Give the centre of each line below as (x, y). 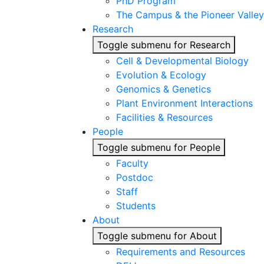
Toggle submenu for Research (164, 45)
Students (136, 206)
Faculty (132, 163)
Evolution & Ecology (161, 75)
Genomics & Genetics (164, 89)
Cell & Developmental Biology (182, 61)
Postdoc (135, 177)
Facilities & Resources (164, 117)
